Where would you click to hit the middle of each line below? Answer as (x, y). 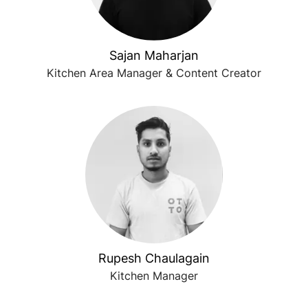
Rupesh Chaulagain (154, 258)
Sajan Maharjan (154, 55)
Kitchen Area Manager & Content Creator (154, 73)
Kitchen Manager (154, 276)
